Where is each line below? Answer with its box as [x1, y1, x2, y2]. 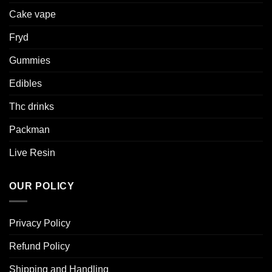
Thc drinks [9, 101, 54, 112]
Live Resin [9, 148, 55, 158]
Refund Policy [9, 240, 70, 251]
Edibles [9, 78, 42, 89]
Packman [9, 124, 50, 135]
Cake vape [9, 9, 56, 20]
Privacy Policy [9, 217, 70, 228]
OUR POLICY [9, 181, 75, 192]
